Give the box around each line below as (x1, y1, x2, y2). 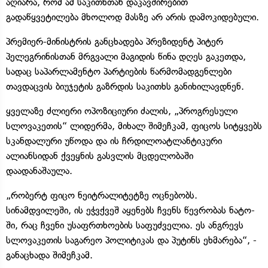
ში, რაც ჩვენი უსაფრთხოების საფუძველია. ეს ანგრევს (6, 219, 243, 231)
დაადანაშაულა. (6, 165, 72, 176)
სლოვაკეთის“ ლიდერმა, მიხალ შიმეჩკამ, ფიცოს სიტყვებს (6, 120, 262, 132)
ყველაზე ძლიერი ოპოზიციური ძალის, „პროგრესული (6, 105, 237, 117)
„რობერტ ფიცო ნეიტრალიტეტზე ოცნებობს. (6, 189, 197, 201)
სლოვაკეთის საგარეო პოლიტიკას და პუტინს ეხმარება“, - (6, 234, 257, 246)
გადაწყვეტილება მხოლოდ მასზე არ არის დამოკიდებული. (6, 11, 259, 23)
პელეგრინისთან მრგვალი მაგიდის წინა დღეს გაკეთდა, (6, 50, 246, 62)
